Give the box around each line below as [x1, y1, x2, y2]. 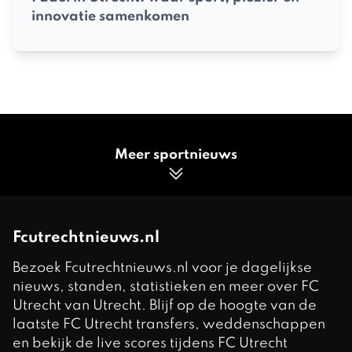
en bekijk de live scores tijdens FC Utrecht [13, 335, 288, 350]
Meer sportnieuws [115, 147, 237, 162]
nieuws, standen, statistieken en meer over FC [13, 279, 319, 294]
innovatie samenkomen [31, 9, 189, 24]
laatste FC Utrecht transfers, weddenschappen [13, 317, 325, 332]
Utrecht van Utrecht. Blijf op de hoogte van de [13, 298, 317, 313]
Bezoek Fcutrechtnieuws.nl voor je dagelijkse [13, 260, 312, 275]
